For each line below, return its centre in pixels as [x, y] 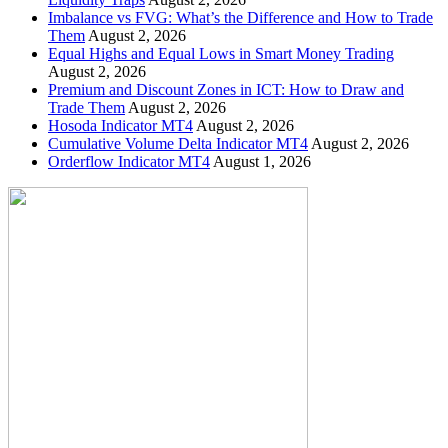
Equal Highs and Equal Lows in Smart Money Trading [221, 53]
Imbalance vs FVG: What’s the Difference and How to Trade [240, 17]
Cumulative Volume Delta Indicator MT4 [178, 143]
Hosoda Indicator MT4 [120, 125]
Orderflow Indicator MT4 [129, 161]
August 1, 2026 [262, 161]
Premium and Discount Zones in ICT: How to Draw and [226, 89]
